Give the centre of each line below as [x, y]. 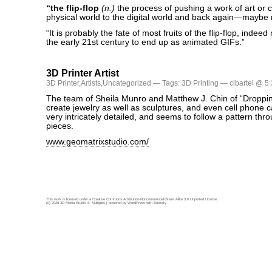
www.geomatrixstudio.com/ [97, 142]
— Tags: [166, 83]
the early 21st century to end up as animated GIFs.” [145, 42]
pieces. [60, 126]
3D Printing [200, 83]
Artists [91, 83]
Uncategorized [127, 83]
